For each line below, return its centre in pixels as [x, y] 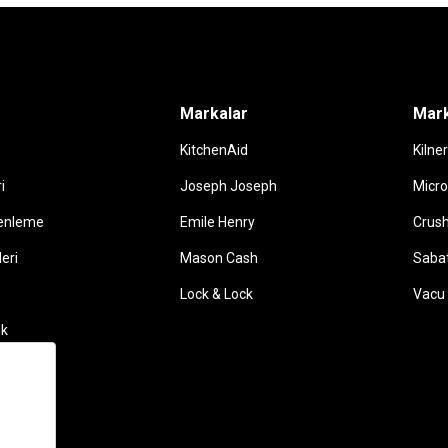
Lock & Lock [216, 293]
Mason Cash [219, 257]
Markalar [214, 113]
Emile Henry [217, 221]
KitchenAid [214, 149]
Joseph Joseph [228, 185]
